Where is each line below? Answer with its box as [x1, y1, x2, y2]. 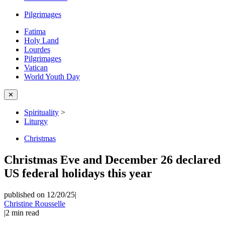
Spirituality [24, 108, 59, 117]
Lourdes [24, 45, 50, 54]
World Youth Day [24, 72, 80, 81]
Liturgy [24, 117, 48, 126]
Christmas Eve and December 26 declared [4, 153, 220, 166]
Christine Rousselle [4, 199, 65, 208]
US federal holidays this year [4, 166, 152, 180]
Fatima [24, 27, 46, 36]
